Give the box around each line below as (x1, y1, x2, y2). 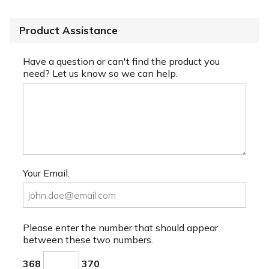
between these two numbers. (23, 233, 153, 246)
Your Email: (23, 166, 70, 179)
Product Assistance (19, 24, 118, 37)
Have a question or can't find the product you (23, 55, 220, 67)
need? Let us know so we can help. (23, 67, 178, 79)
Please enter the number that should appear (23, 221, 218, 234)
